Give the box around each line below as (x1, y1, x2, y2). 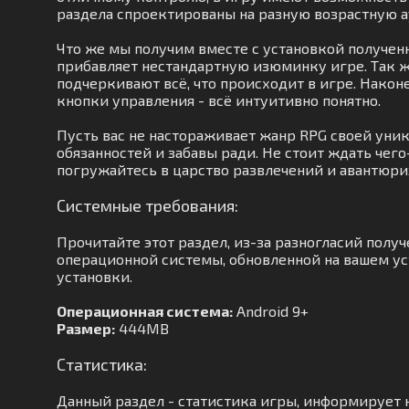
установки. (57, 267, 132, 285)
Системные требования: (57, 195, 238, 215)
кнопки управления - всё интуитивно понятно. (57, 91, 381, 109)
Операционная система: (57, 302, 233, 320)
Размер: (57, 320, 115, 337)
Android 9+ (233, 302, 309, 320)
